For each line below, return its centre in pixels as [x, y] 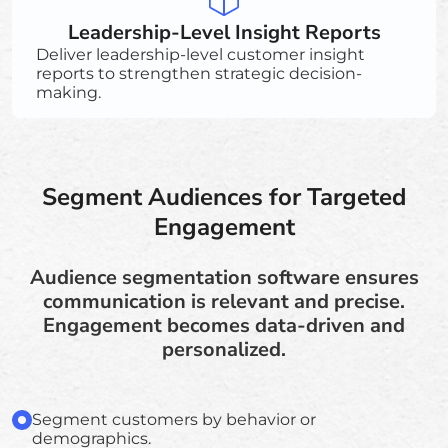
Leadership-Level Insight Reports [224, 32]
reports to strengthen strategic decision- [199, 73]
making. [68, 92]
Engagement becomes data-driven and [224, 325]
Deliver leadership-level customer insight [200, 54]
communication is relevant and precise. [224, 301]
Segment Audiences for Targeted [224, 196]
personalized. [224, 349]
